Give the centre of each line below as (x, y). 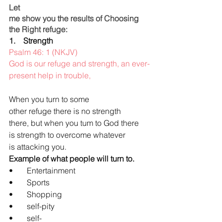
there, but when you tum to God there (75, 123)
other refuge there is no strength (66, 111)
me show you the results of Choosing (75, 19)
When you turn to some (50, 99)
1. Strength (31, 41)
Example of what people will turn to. (72, 159)
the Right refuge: (38, 29)
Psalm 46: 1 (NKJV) (43, 52)
